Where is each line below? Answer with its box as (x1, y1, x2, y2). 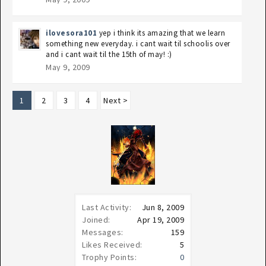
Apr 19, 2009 (137, 214, 184, 225)
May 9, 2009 (46, 62, 90, 72)
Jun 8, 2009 (141, 202, 184, 213)
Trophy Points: (82, 252, 137, 262)
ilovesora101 (46, 28, 97, 38)
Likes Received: (82, 239, 142, 250)
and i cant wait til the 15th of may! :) (46, 49, 172, 59)
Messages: (82, 227, 123, 237)
